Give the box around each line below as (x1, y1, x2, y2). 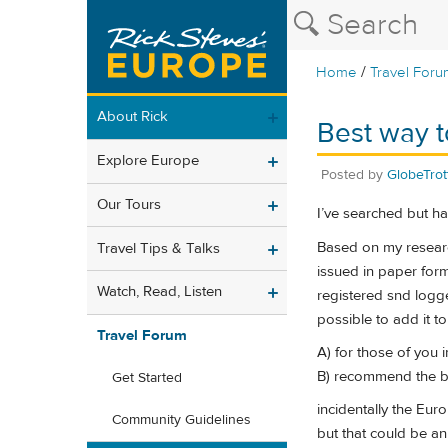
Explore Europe (97, 151, 199, 171)
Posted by (321, 165, 387, 184)
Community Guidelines (112, 411, 251, 430)
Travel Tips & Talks (97, 238, 220, 258)
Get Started (112, 369, 182, 388)
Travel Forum (97, 326, 187, 346)
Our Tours (97, 194, 161, 214)
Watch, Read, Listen (97, 282, 222, 302)
